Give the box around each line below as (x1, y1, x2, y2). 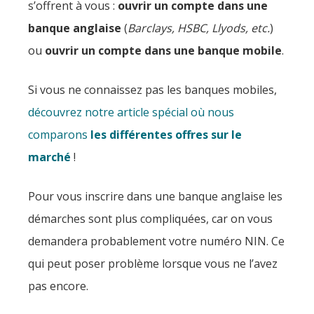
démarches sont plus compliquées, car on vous (28, 211, 273, 226)
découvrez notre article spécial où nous (28, 104, 234, 120)
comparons (28, 127, 90, 142)
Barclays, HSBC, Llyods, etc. (128, 20, 270, 36)
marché (28, 149, 71, 165)
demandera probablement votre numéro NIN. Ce (28, 233, 285, 249)
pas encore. (28, 278, 88, 294)
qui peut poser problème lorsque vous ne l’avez (28, 256, 278, 271)
